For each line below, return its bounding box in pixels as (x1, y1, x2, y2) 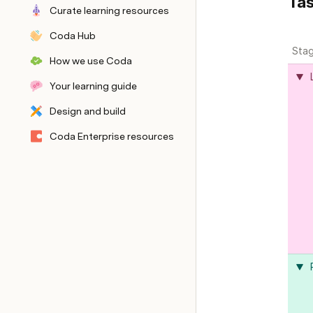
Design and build (50, 105, 126, 117)
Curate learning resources (50, 5, 169, 16)
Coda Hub (50, 30, 96, 41)
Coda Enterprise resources (50, 131, 174, 142)
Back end (50, 118, 92, 129)
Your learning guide (50, 80, 137, 92)
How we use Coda (50, 55, 132, 66)
